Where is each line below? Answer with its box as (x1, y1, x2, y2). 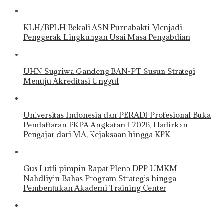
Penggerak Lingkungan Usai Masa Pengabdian (23, 32, 190, 42)
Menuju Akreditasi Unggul (23, 76, 119, 86)
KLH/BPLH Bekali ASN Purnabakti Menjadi (23, 22, 182, 33)
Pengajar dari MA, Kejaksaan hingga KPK (23, 129, 170, 140)
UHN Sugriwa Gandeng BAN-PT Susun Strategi (23, 66, 195, 76)
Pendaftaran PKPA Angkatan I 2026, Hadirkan (23, 120, 188, 130)
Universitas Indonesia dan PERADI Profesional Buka (23, 110, 211, 120)
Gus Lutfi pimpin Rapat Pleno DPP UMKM (23, 163, 177, 174)
